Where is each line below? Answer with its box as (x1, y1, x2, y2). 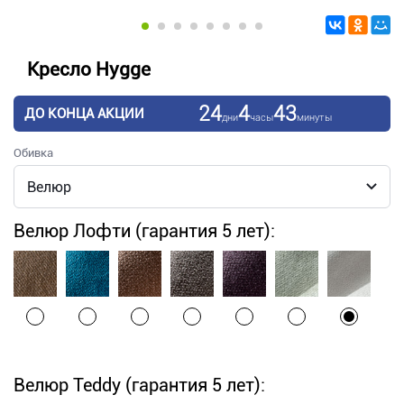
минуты (296, 111, 332, 124)
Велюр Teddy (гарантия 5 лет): (14, 374, 265, 397)
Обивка (14, 146, 53, 161)
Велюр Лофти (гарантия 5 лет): (14, 220, 275, 243)
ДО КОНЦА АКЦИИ (24, 106, 144, 123)
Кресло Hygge (27, 59, 151, 81)
